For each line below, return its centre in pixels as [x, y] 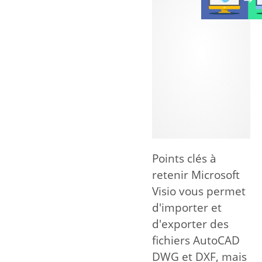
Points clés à [184, 159]
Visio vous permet [199, 192]
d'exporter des [190, 224]
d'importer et [187, 208]
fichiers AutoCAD [196, 241]
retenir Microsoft [196, 175]
